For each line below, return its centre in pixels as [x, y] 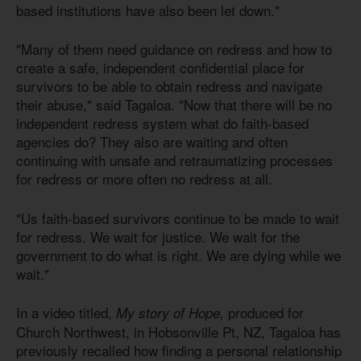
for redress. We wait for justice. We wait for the [158, 236]
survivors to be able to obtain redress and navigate [169, 86]
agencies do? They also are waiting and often [152, 142]
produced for [264, 313]
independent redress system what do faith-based [162, 123]
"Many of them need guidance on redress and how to [174, 49]
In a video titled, [66, 313]
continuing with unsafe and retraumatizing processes [174, 160]
